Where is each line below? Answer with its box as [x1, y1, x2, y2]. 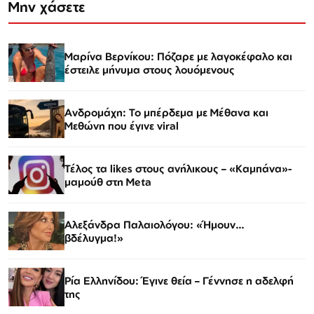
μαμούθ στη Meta [64, 175, 151, 189]
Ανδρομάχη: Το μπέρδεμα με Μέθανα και [64, 105, 268, 119]
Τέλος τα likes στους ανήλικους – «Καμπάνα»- [64, 161, 292, 175]
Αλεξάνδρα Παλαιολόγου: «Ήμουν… [64, 217, 245, 231]
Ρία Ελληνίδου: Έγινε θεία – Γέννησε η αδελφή [64, 273, 294, 287]
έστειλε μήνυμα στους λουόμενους [64, 62, 235, 76]
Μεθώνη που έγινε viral [64, 118, 179, 132]
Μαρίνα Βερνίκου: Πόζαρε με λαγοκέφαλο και [64, 49, 292, 63]
